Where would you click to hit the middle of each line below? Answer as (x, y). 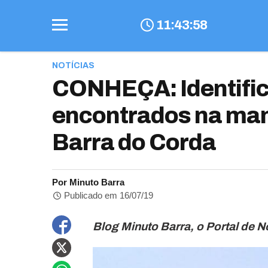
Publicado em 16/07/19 (108, 195)
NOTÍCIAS (73, 66)
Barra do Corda (134, 143)
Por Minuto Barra (88, 182)
